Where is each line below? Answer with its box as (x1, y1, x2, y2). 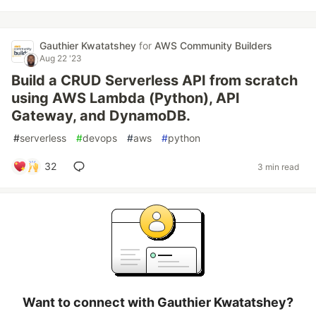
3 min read (257, 161, 299, 172)
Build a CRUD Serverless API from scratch (11, 72, 298, 89)
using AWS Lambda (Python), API (11, 90, 240, 107)
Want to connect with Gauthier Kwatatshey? (23, 295, 293, 310)
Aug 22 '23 (39, 53, 82, 63)
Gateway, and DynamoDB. (11, 107, 190, 124)
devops (83, 132, 117, 144)
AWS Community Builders (154, 39, 272, 51)
